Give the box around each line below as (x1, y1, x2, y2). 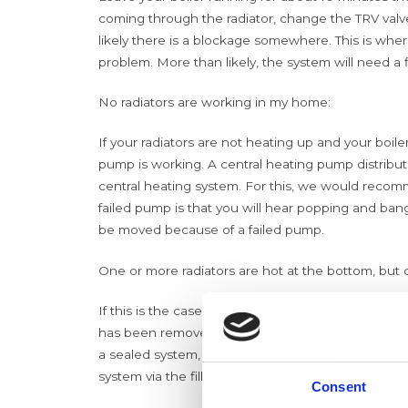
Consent (311, 379, 366, 395)
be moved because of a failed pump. (97, 222, 324, 238)
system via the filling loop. (97, 369, 256, 384)
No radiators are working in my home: (97, 94, 331, 109)
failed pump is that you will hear (97, 200, 293, 216)
